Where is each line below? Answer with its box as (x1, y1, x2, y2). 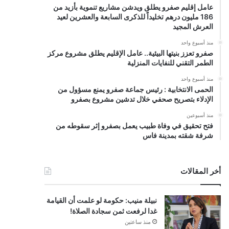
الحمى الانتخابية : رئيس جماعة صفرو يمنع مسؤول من (57, 84, 213, 94)
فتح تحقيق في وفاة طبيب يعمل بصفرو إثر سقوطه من (55, 121, 213, 130)
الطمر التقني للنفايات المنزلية (127, 58, 213, 67)
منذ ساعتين (124, 218, 151, 225)
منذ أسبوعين (186, 111, 213, 118)
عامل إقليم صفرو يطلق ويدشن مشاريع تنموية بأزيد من (53, 2, 213, 11)
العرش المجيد (172, 21, 213, 31)
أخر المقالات (180, 166, 221, 176)
